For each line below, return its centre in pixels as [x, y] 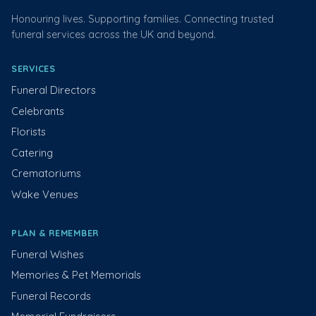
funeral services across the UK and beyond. [114, 35]
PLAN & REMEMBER [55, 233]
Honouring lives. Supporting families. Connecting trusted [142, 19]
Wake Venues [45, 195]
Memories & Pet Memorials [76, 275]
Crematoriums [46, 174]
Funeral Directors [54, 90]
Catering [32, 152]
